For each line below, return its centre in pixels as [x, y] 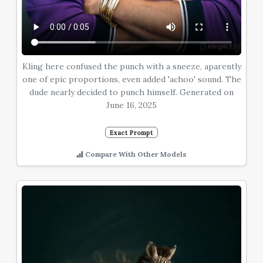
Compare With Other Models [135, 154]
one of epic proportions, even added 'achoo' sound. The [131, 79]
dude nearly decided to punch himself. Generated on [131, 92]
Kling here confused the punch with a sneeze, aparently [131, 66]
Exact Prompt [131, 132]
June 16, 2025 [131, 105]
